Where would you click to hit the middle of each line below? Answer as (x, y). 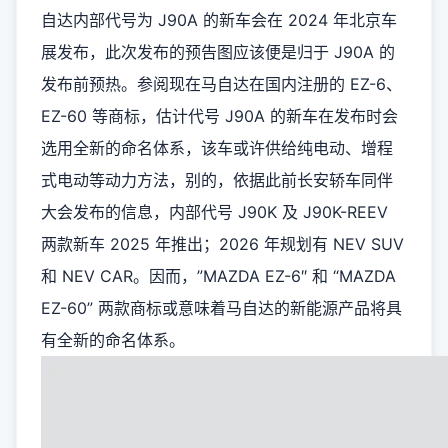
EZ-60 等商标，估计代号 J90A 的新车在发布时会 (219, 116)
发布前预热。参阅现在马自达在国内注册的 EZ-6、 (221, 84)
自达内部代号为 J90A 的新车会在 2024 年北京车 (219, 20)
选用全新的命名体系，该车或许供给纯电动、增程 (217, 148)
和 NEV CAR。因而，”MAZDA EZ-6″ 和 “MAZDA (218, 276)
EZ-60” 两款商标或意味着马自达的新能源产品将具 (221, 308)
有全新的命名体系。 (113, 340)
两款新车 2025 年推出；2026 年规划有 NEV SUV (222, 244)
